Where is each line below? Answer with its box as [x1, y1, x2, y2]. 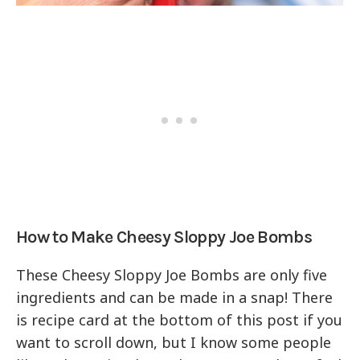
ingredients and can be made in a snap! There [16, 288, 333, 308]
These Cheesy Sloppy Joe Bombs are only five [16, 265, 328, 285]
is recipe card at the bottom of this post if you [16, 310, 343, 330]
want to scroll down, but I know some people [16, 333, 332, 353]
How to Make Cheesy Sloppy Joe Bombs [16, 227, 312, 248]
